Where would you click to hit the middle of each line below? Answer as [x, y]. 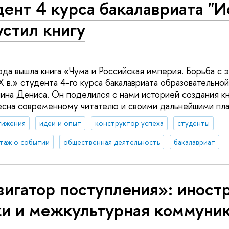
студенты [193, 123]
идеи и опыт [60, 123]
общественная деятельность [111, 142]
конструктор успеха [129, 123]
